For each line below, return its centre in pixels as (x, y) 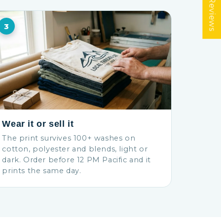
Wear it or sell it (38, 124)
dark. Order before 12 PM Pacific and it (76, 160)
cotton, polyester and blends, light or (75, 149)
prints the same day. (42, 171)
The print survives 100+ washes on (69, 138)
